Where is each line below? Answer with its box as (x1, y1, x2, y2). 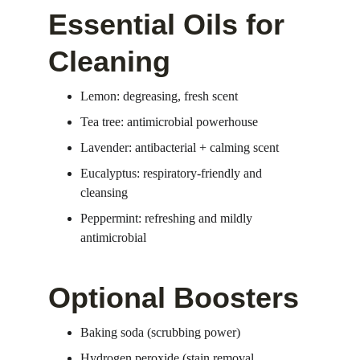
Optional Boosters (48, 281, 299, 314)
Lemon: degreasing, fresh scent (80, 89, 238, 103)
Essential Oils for (48, 8, 292, 41)
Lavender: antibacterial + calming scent (80, 141, 279, 154)
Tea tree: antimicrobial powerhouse (80, 115, 258, 129)
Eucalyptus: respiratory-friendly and (80, 166, 265, 180)
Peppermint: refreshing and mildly (80, 211, 256, 225)
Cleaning (48, 45, 170, 78)
